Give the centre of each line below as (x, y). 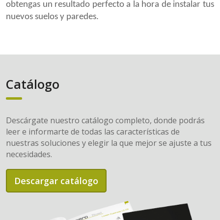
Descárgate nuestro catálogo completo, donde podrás (105, 120)
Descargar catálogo (56, 180)
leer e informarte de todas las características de (93, 131)
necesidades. (29, 154)
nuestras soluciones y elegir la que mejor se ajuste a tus (109, 143)
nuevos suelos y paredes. (52, 17)
